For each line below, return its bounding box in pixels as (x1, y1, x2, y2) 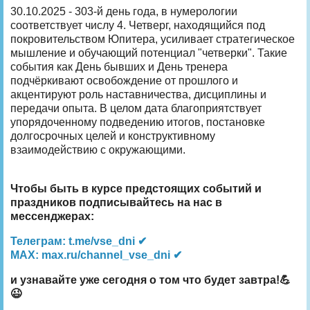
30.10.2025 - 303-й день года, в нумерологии (10, 5, 237, 17)
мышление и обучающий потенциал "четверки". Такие (10, 46, 287, 59)
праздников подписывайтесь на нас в (10, 196, 222, 208)
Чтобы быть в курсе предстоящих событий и (10, 182, 262, 194)
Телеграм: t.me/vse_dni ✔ (10, 235, 147, 247)
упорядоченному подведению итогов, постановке (10, 116, 265, 128)
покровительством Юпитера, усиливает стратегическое (10, 33, 295, 45)
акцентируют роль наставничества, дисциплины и (10, 88, 266, 100)
